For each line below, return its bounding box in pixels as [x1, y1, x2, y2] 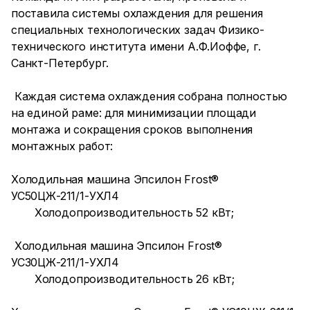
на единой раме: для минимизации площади [11, 106, 257, 120]
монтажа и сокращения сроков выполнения [11, 122, 253, 136]
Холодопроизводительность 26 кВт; [11, 272, 241, 286]
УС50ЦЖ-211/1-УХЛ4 [11, 189, 122, 203]
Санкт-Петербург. [11, 56, 109, 70]
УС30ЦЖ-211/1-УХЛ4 [11, 255, 122, 269]
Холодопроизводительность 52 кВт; [11, 206, 237, 219]
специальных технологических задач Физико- [11, 23, 264, 37]
